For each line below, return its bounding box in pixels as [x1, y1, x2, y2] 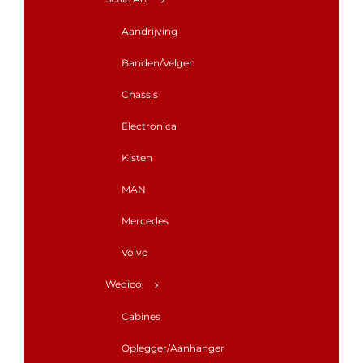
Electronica [122, 119, 177, 132]
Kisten [122, 151, 152, 164]
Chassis [122, 88, 158, 100]
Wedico [105, 277, 142, 290]
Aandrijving [122, 24, 177, 37]
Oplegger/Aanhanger [122, 341, 224, 354]
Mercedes [122, 214, 169, 227]
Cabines [122, 310, 160, 322]
